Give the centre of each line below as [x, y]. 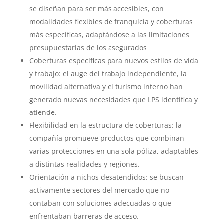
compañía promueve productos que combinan [107, 138]
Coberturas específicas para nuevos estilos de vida [113, 61]
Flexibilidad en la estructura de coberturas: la [105, 125]
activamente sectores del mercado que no [99, 190]
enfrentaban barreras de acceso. [84, 216]
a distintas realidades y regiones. [84, 164]
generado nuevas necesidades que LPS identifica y [113, 100]
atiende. [43, 112]
